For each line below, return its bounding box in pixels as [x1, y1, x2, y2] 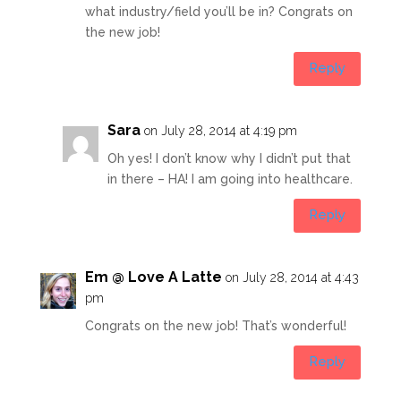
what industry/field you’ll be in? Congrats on [84, 4, 353, 19]
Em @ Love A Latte [84, 268, 222, 286]
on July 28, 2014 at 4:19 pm [143, 123, 297, 138]
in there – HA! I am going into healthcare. [107, 171, 353, 186]
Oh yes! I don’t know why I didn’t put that [107, 150, 351, 166]
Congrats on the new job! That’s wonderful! [84, 318, 346, 333]
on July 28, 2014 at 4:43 [225, 269, 359, 285]
